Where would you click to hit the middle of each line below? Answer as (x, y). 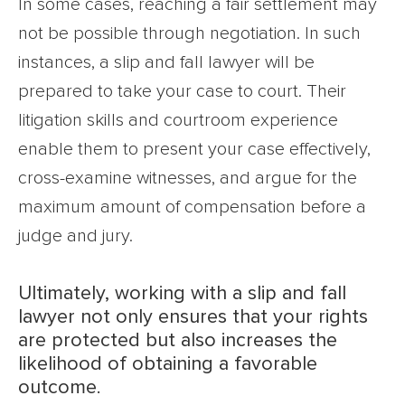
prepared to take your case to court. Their (182, 91)
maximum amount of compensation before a (192, 207)
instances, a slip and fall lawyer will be (166, 62)
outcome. (59, 387)
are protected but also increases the (178, 340)
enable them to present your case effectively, (194, 149)
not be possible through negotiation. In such (189, 33)
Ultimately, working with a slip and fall (182, 293)
